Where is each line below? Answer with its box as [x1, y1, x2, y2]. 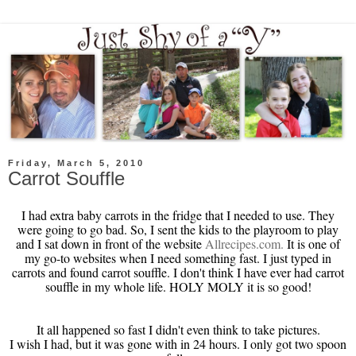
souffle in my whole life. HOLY [44, 277, 207, 295]
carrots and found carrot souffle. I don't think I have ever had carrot [12, 263, 344, 281]
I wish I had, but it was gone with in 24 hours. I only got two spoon [10, 335, 346, 352]
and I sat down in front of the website [16, 234, 205, 252]
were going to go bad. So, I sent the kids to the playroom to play [17, 220, 339, 238]
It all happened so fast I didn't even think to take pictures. [36, 320, 320, 338]
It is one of [284, 234, 340, 252]
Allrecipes [205, 234, 256, 252]
